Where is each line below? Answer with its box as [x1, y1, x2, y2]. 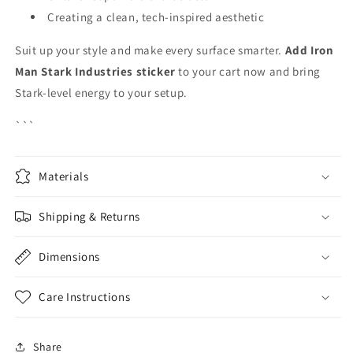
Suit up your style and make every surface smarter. [15, 43, 285, 58]
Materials [39, 169, 89, 184]
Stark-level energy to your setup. [15, 85, 188, 101]
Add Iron [284, 43, 334, 58]
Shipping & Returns [39, 209, 140, 225]
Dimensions [39, 249, 100, 265]
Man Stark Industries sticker [15, 64, 179, 80]
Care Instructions [39, 289, 131, 305]
